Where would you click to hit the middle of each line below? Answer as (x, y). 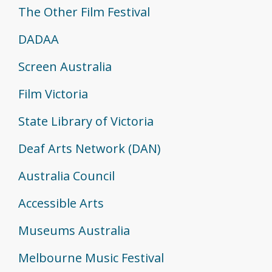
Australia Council (66, 175)
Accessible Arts (61, 203)
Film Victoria (53, 93)
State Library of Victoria (86, 121)
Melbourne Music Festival (91, 257)
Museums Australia (74, 230)
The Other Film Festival (84, 12)
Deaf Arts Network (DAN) (90, 148)
